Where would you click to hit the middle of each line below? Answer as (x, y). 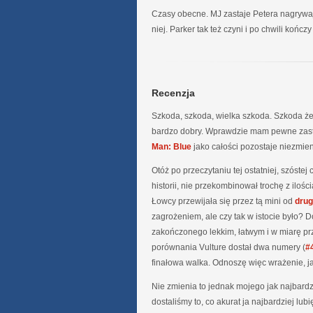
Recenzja (173, 93)
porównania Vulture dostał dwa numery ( (228, 248)
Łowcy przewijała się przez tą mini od (223, 202)
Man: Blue (172, 147)
